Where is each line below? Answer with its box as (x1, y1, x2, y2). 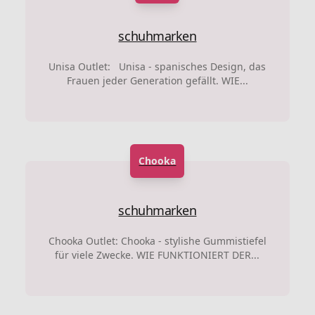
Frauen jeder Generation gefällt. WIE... (66, 73, 248, 87)
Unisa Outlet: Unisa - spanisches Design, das (49, 59, 266, 73)
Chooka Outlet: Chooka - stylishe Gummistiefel (48, 233, 266, 247)
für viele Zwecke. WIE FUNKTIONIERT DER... (55, 247, 260, 262)
